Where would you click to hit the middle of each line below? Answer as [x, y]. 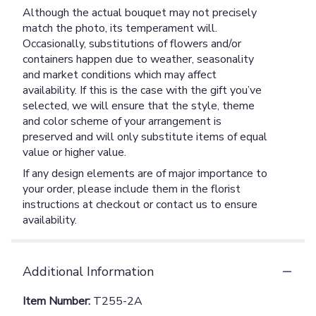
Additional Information [88, 271]
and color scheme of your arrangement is [122, 121]
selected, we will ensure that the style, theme [139, 105]
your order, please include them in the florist [132, 189]
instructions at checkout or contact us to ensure [140, 204]
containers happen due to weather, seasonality [138, 59]
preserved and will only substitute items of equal [145, 136]
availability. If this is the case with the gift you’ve [142, 90]
